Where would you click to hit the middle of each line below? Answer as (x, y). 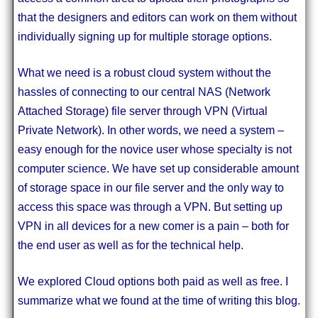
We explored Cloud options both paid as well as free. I (153, 281)
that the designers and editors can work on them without (157, 17)
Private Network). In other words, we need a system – (150, 130)
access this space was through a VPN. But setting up (150, 207)
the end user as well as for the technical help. (130, 245)
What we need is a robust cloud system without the (144, 72)
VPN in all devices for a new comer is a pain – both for (153, 226)
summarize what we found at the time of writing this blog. (159, 300)
